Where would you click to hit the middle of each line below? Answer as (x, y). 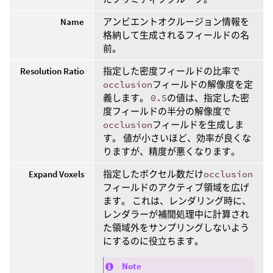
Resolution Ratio (52, 71)
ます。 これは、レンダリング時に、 (177, 201)
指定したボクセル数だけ (153, 174)
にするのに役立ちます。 (153, 241)
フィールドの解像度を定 (203, 85)
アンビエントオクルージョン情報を (176, 22)
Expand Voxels (56, 174)
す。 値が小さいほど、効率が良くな (177, 138)
